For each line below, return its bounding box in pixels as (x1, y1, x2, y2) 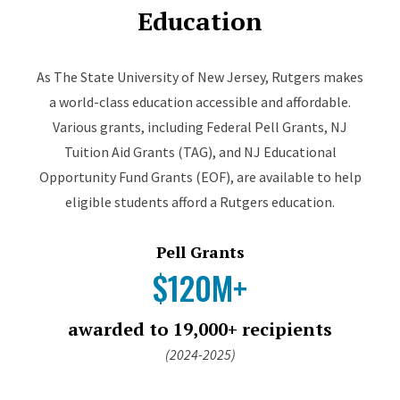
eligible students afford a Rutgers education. (65, 192, 335, 211)
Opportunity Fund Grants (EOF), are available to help (38, 167, 362, 186)
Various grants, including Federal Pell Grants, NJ (53, 117, 347, 136)
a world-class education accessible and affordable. (49, 92, 351, 111)
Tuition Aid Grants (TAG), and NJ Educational (63, 142, 337, 161)
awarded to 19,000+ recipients (68, 316, 332, 341)
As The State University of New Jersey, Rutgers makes (37, 67, 363, 86)
